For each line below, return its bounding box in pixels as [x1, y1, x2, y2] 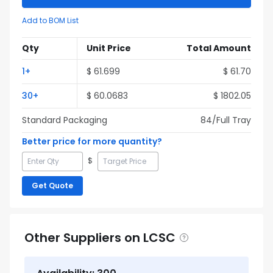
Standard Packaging [22, 114, 107, 126]
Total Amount [186, 42, 251, 54]
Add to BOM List [22, 15, 79, 26]
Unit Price [87, 42, 131, 54]
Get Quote [32, 180, 73, 191]
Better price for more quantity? [22, 135, 162, 147]
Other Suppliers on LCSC [24, 229, 175, 246]
